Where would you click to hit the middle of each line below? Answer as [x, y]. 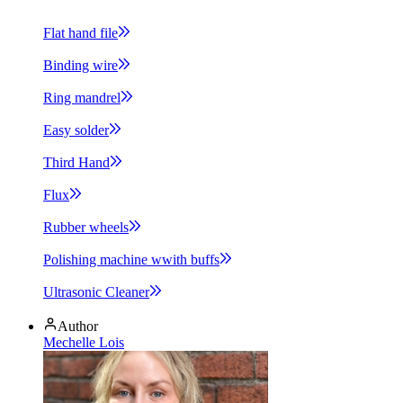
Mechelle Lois [84, 343]
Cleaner [127, 292]
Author [78, 327]
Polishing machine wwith [117, 260]
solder [92, 130]
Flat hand [72, 33]
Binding [68, 66]
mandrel [98, 98]
